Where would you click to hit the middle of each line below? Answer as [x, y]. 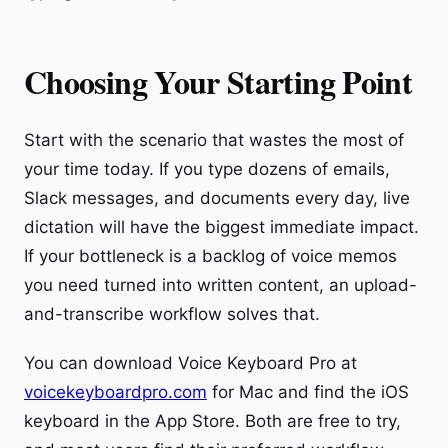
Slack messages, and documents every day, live [217, 198]
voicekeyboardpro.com [115, 392]
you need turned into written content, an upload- [220, 285]
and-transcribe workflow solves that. [172, 314]
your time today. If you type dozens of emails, [207, 169]
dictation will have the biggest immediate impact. [221, 227]
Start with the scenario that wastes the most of [214, 140]
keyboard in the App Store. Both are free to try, [212, 421]
